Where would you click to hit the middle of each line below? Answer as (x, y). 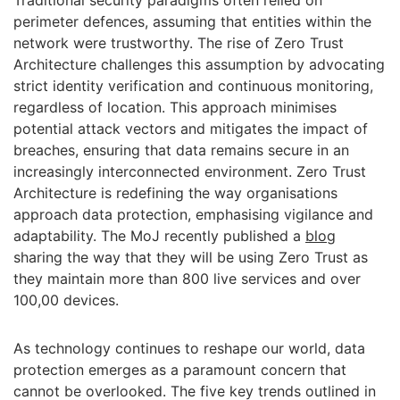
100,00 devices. (66, 300)
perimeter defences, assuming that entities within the (192, 21)
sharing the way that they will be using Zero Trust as (191, 257)
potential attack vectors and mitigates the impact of (191, 129)
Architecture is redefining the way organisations (175, 193)
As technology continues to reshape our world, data (189, 348)
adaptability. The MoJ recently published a (159, 236)
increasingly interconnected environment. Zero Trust (190, 171)
